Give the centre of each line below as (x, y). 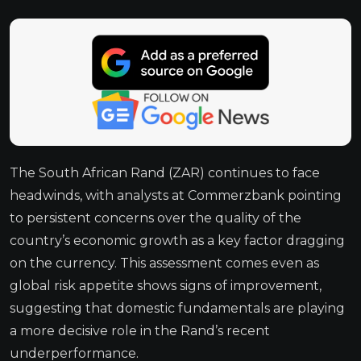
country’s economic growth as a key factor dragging (177, 240)
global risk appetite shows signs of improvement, (166, 285)
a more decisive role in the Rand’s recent (140, 330)
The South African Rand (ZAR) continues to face (165, 172)
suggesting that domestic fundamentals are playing (177, 308)
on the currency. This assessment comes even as (164, 263)
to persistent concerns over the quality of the (156, 218)
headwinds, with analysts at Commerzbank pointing (176, 195)
